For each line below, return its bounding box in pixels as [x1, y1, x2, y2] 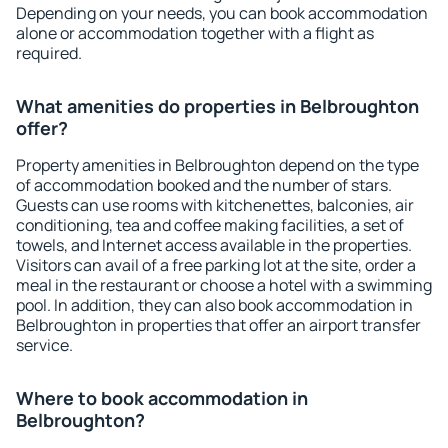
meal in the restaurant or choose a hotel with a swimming [16, 274, 432, 296]
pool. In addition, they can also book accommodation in [16, 294, 413, 316]
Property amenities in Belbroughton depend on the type [16, 154, 419, 176]
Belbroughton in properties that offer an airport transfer [16, 314, 421, 336]
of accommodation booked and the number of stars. [16, 174, 392, 196]
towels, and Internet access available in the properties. [16, 234, 412, 256]
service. [16, 334, 73, 356]
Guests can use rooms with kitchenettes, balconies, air [16, 194, 414, 216]
